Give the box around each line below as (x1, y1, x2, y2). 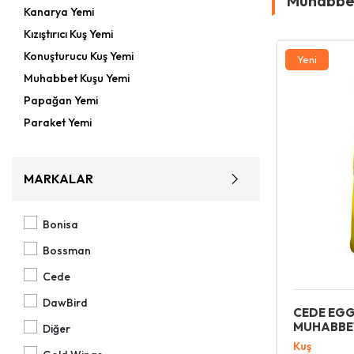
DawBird (42, 296, 88, 310)
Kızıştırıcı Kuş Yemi (24, 27, 113, 41)
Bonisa (42, 217, 78, 232)
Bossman (42, 243, 91, 258)
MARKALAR (24, 171, 93, 186)
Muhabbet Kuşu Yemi (24, 71, 130, 85)
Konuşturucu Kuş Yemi (24, 49, 134, 63)
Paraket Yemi (24, 115, 92, 130)
